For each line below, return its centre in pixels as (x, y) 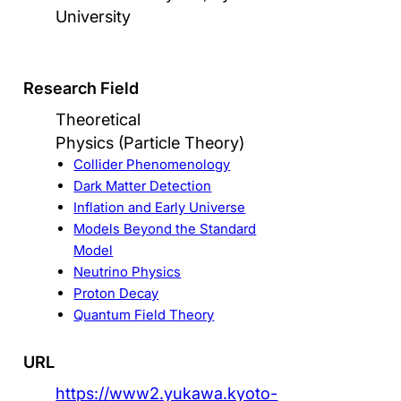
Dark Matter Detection (143, 185)
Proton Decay (116, 293)
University (94, 17)
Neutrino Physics (128, 271)
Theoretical (98, 119)
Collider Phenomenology (152, 164)
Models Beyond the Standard (165, 228)
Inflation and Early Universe (160, 207)
